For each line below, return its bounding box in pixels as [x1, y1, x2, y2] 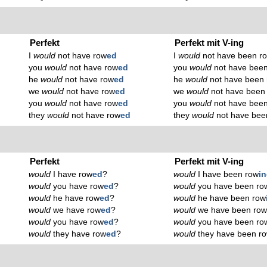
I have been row [195, 169, 259, 179]
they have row [51, 229, 107, 238]
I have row [51, 169, 93, 179]
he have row [51, 193, 100, 203]
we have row [51, 205, 101, 215]
